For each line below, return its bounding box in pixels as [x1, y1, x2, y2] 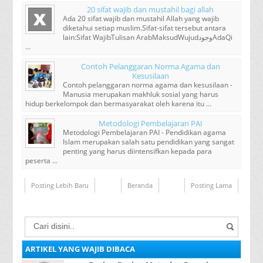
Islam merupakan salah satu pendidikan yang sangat [63, 137, 235, 147]
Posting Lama [190, 181, 232, 190]
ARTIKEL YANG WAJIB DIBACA [25, 243, 136, 254]
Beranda [127, 181, 153, 190]
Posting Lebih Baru [31, 181, 89, 190]
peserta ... [25, 156, 58, 166]
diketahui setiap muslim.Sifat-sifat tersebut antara [63, 23, 227, 33]
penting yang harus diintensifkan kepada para [63, 147, 213, 156]
